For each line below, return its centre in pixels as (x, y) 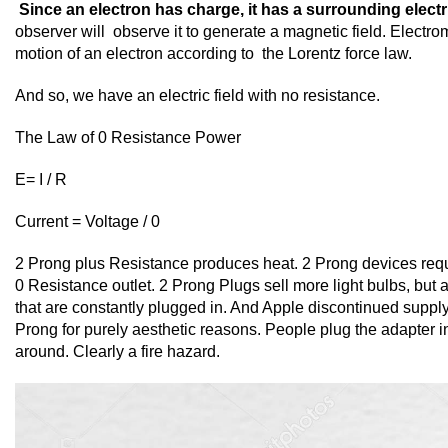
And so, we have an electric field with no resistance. (197, 95)
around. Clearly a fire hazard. (117, 351)
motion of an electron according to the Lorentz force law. (215, 53)
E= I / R (41, 179)
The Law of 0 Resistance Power (128, 137)
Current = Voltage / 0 (87, 221)
